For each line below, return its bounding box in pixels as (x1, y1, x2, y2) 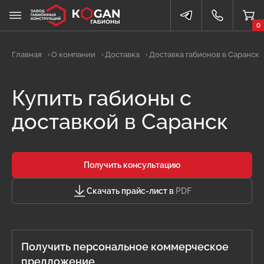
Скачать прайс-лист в (87, 186, 176, 196)
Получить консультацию (84, 160, 180, 170)
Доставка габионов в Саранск (149, 50, 259, 59)
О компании (51, 50, 95, 59)
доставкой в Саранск (12, 109, 228, 134)
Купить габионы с (12, 85, 192, 110)
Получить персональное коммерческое (21, 240, 229, 253)
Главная (12, 50, 42, 59)
